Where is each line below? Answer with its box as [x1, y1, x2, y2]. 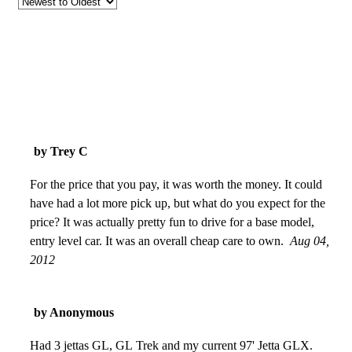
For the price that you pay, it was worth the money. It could [30, 177, 322, 191]
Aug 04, [290, 233, 329, 247]
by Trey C [34, 144, 88, 158]
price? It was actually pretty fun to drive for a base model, [30, 214, 314, 229]
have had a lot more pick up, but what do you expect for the [30, 196, 325, 210]
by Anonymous [34, 305, 114, 319]
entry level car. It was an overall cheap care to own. [30, 233, 284, 247]
